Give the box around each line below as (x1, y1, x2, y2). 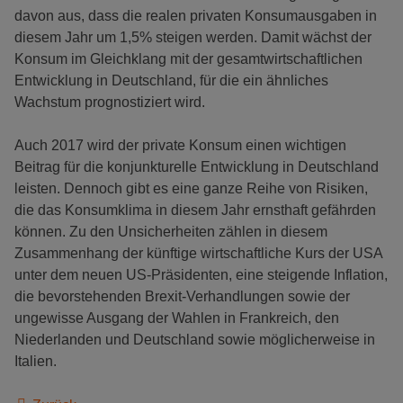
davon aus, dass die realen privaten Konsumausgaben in (14, 8, 377, 23)
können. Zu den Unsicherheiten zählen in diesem (14, 224, 327, 239)
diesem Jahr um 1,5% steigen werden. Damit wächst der (14, 30, 372, 45)
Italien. (14, 354, 57, 369)
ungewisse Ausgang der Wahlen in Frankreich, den (14, 310, 339, 326)
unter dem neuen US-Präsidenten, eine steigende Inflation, (14, 267, 388, 282)
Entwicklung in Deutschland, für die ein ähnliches (14, 73, 328, 88)
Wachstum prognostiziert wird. (14, 94, 205, 110)
